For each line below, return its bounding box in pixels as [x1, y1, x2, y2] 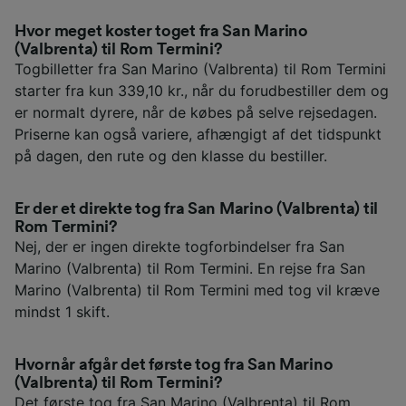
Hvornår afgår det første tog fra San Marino [14, 355, 333, 372]
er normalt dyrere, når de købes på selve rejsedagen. [14, 102, 377, 121]
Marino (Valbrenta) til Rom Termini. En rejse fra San [14, 258, 365, 277]
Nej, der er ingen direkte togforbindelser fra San [14, 237, 344, 256]
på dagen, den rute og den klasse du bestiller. [14, 146, 327, 165]
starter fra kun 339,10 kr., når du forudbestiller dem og [14, 81, 389, 100]
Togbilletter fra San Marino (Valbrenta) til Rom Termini [14, 59, 386, 78]
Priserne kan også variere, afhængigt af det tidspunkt [14, 124, 382, 143]
